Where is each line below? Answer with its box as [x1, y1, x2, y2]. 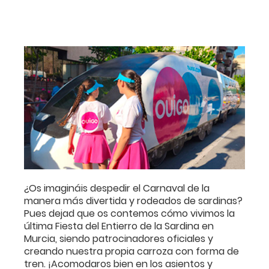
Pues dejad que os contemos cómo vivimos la [24, 207, 235, 221]
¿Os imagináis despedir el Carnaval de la [24, 181, 210, 196]
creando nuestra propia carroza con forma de [24, 244, 239, 259]
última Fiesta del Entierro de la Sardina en [24, 219, 214, 234]
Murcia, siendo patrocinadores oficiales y [24, 232, 213, 246]
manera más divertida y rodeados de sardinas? [24, 194, 243, 208]
